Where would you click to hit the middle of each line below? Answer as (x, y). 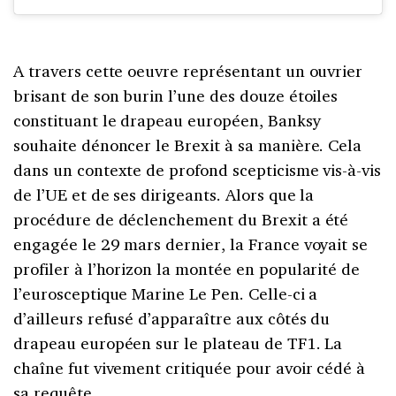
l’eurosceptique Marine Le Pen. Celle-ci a (166, 293)
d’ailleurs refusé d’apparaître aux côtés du (172, 318)
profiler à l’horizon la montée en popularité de (187, 268)
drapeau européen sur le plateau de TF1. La (178, 343)
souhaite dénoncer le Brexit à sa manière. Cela (188, 145)
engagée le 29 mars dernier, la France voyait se (191, 244)
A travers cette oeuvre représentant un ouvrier (188, 70)
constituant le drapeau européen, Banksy (167, 120)
